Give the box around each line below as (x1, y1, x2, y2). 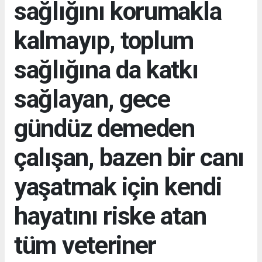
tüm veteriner (14, 230, 157, 260)
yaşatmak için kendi (14, 171, 222, 201)
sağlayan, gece (14, 84, 170, 113)
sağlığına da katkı (14, 54, 198, 84)
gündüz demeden (14, 113, 195, 143)
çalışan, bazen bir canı (14, 142, 244, 172)
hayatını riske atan (14, 201, 206, 230)
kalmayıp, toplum (14, 25, 194, 55)
